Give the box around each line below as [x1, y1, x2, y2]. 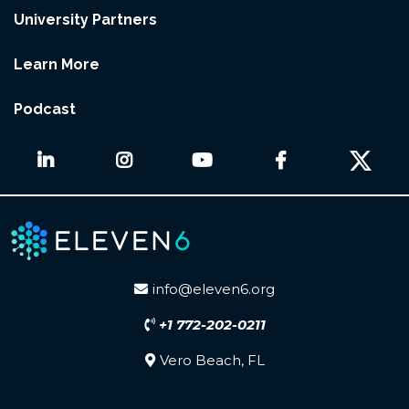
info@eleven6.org [152, 280, 275, 299]
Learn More [14, 55, 100, 73]
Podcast [14, 100, 76, 118]
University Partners [14, 10, 157, 28]
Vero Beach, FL [159, 351, 265, 370]
